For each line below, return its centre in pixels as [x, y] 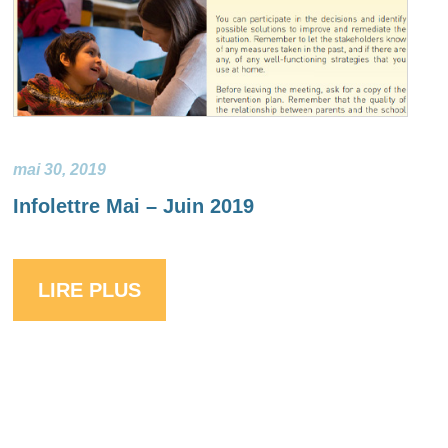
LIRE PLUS [90, 290]
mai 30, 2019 [60, 169]
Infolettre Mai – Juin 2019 [134, 206]
